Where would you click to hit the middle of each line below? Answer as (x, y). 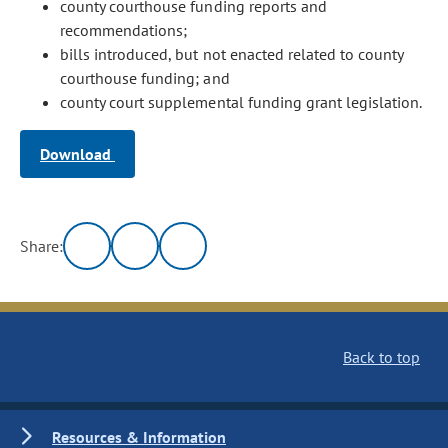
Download (77, 154)
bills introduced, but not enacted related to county (232, 54)
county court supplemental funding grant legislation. (241, 102)
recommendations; (126, 30)
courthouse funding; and (145, 78)
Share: (42, 246)
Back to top (381, 357)
